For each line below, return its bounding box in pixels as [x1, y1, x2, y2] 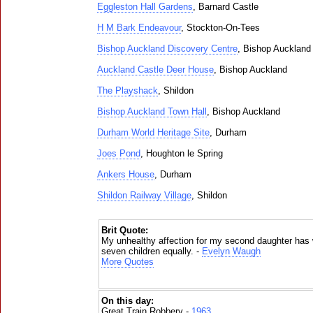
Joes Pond [97, 148, 140, 159]
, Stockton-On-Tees [181, 22, 260, 33]
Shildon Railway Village [97, 190, 191, 201]
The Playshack [97, 85, 158, 96]
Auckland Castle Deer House [97, 64, 214, 75]
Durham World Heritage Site [97, 127, 210, 138]
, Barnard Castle [193, 1, 259, 12]
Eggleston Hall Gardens [97, 1, 193, 12]
